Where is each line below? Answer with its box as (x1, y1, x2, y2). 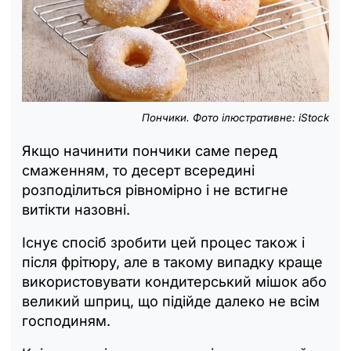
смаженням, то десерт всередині (22, 162, 255, 179)
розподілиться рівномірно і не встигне (22, 182, 288, 199)
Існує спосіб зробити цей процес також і (22, 234, 305, 251)
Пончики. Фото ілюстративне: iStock (142, 111, 329, 125)
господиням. (22, 313, 110, 330)
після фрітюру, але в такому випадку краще (22, 254, 323, 271)
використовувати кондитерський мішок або (22, 273, 327, 291)
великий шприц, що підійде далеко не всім (22, 293, 320, 310)
